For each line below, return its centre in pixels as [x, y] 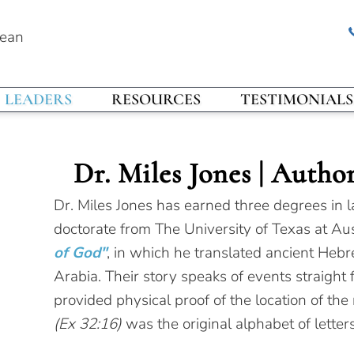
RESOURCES [156, 100]
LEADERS [38, 100]
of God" [80, 253]
